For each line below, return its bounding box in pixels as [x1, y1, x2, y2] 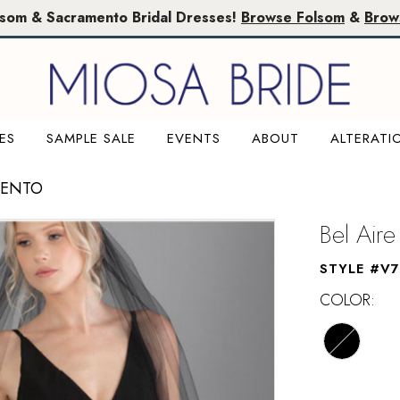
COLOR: [320, 287, 375, 312]
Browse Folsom [241, 7, 345, 28]
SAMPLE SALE [46, 128, 136, 148]
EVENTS [166, 128, 221, 148]
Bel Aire [320, 215, 396, 253]
